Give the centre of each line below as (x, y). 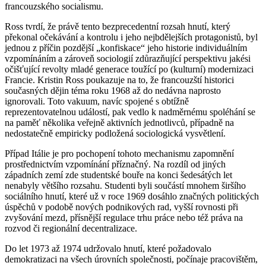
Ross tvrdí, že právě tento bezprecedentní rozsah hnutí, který (118, 26)
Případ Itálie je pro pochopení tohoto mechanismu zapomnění (119, 153)
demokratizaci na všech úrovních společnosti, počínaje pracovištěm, (131, 259)
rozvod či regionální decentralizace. (71, 228)
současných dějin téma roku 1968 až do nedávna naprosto (113, 90)
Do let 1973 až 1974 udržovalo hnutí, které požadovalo (108, 248)
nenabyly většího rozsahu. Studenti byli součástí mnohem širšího (125, 185)
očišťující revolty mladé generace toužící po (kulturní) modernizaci (129, 69)
